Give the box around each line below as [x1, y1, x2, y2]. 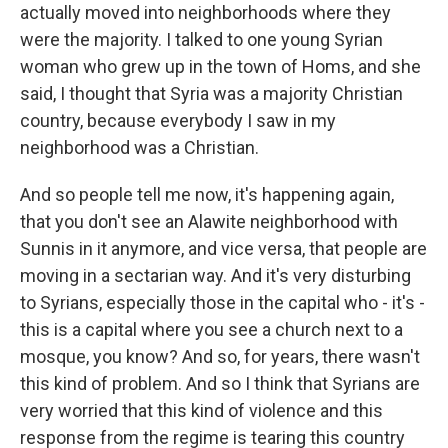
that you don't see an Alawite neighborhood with [20, 211, 398, 232]
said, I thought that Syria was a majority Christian [20, 83, 403, 104]
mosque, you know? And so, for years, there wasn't [20, 346, 420, 367]
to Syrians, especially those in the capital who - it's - [20, 292, 425, 313]
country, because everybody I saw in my [20, 110, 336, 131]
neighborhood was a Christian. [20, 137, 259, 158]
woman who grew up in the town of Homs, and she [20, 56, 421, 77]
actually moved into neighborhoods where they [20, 2, 391, 23]
